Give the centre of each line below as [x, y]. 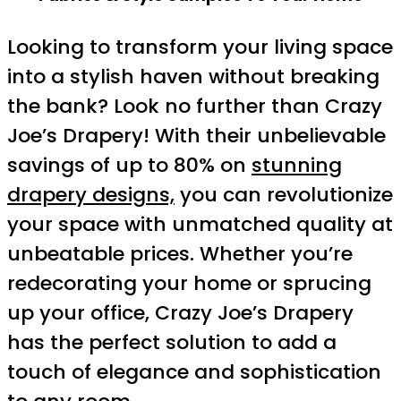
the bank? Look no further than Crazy [195, 106]
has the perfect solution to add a [172, 342]
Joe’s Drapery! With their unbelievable [196, 136]
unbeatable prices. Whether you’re [180, 254]
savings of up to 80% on [129, 165]
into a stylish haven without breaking [193, 77]
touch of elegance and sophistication [194, 372]
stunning [297, 165]
